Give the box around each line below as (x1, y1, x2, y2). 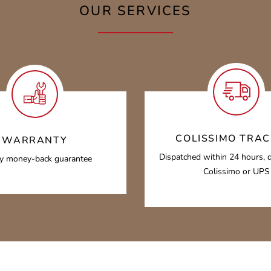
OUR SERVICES (79, 2, 192, 20)
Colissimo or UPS (203, 166, 270, 177)
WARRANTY (2, 134, 68, 147)
